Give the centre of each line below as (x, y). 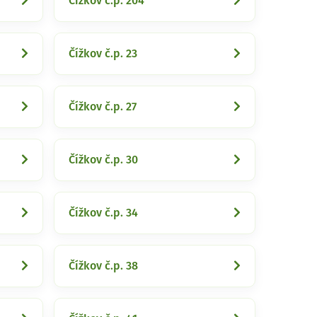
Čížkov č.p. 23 (103, 54)
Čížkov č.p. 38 (103, 266)
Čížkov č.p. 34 (103, 213)
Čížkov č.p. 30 (103, 160)
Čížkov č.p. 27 (103, 107)
